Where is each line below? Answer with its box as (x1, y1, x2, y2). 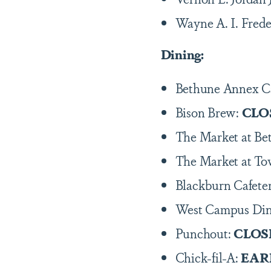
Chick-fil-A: (175, 248, 241, 266)
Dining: (160, 45, 206, 63)
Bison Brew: (175, 103, 242, 121)
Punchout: (175, 224, 234, 242)
